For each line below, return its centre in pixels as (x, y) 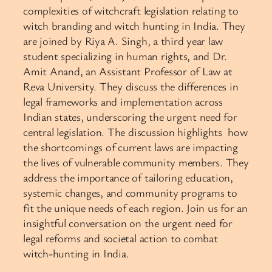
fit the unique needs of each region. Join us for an (135, 207)
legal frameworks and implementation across (123, 101)
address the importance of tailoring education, (128, 177)
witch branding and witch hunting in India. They (134, 25)
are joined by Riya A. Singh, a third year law (123, 40)
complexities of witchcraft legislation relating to (131, 10)
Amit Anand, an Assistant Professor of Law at (128, 71)
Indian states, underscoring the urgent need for (130, 116)
